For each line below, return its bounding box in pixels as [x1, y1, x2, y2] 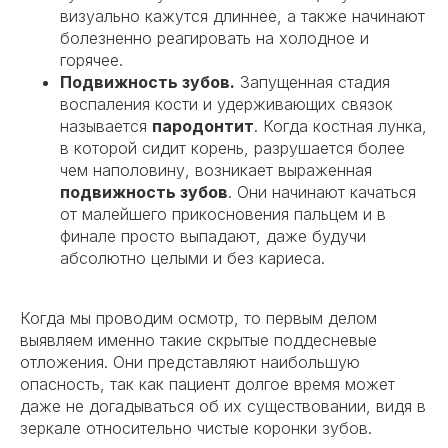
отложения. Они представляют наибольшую [20, 352, 360, 373]
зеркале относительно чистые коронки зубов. [20, 418, 372, 439]
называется [60, 116, 152, 137]
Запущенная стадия [235, 72, 390, 93]
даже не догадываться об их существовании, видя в [20, 396, 426, 417]
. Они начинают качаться [228, 182, 416, 203]
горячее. [60, 50, 123, 71]
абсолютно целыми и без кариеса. [60, 248, 325, 269]
